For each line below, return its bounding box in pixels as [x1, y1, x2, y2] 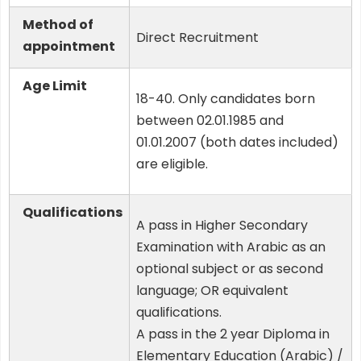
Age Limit [23, 77, 87, 96]
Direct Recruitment [136, 28, 259, 48]
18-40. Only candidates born [136, 89, 315, 109]
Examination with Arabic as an [136, 238, 326, 257]
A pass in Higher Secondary [136, 216, 308, 235]
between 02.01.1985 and [136, 111, 284, 131]
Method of [23, 15, 93, 35]
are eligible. [136, 155, 208, 174]
